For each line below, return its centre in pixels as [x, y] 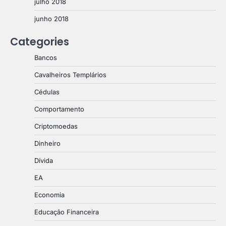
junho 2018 [51, 18]
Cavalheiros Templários [70, 74]
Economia [49, 194]
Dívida [44, 160]
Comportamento [59, 109]
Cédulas [47, 92]
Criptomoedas [56, 126]
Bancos [46, 57]
